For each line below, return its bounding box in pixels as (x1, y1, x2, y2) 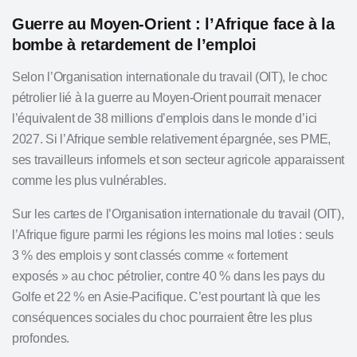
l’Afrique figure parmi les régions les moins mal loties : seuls (12, 228, 335, 241)
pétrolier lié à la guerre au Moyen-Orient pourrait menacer (12, 91, 321, 104)
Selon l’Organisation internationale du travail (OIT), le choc (12, 70, 328, 84)
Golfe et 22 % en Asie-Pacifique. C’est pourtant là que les (12, 290, 320, 304)
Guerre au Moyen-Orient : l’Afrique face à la (12, 15, 335, 33)
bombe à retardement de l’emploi (12, 36, 257, 53)
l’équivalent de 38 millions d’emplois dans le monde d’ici (12, 112, 317, 125)
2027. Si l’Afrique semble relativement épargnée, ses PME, (12, 132, 331, 146)
